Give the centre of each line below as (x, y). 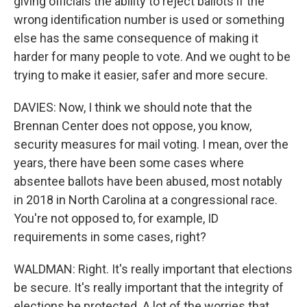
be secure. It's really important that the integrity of (149, 287)
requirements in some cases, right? (110, 237)
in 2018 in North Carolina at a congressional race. (146, 200)
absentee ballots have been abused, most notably (148, 181)
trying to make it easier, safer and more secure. (141, 75)
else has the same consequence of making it (136, 38)
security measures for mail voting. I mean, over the (151, 144)
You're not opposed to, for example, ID (116, 218)
